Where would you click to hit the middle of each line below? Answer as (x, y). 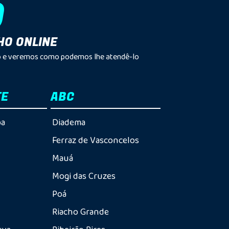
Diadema (68, 122)
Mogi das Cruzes (84, 176)
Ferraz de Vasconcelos (95, 140)
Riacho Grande (80, 212)
